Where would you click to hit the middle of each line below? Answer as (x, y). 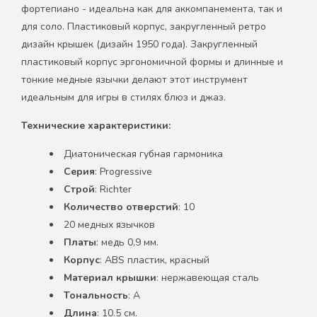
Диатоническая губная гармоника (145, 154)
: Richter (113, 189)
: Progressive (123, 171)
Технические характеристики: (96, 125)
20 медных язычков (109, 224)
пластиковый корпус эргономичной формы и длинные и (152, 62)
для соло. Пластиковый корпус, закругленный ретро (144, 26)
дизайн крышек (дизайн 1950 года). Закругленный (139, 44)
